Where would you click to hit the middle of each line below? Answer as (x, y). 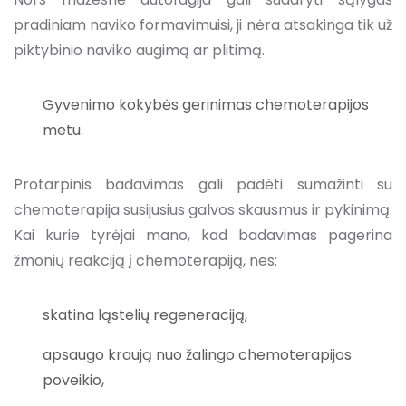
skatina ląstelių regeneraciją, (145, 314)
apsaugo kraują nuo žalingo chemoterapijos (197, 354)
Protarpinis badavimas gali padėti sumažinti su (203, 184)
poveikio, (73, 380)
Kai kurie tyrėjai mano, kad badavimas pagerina (203, 235)
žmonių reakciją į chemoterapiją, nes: (145, 260)
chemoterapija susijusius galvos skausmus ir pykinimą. (203, 209)
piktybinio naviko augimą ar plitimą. (139, 50)
